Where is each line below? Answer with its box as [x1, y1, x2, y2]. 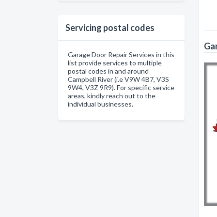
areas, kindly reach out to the [68, 92, 155, 100]
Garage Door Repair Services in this [68, 50, 174, 59]
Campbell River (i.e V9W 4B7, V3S [68, 75, 169, 83]
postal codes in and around [68, 67, 149, 75]
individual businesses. [68, 100, 133, 108]
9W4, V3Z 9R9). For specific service [68, 83, 174, 92]
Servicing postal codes [65, 22, 155, 33]
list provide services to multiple [68, 59, 162, 67]
